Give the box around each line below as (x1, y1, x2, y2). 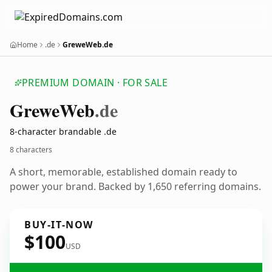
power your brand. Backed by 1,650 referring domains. (10, 180, 261, 193)
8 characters (10, 144, 52, 155)
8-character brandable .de (10, 126, 117, 137)
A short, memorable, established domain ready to (10, 165, 237, 178)
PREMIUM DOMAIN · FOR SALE (22, 76, 168, 89)
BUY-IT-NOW (24, 218, 93, 231)
